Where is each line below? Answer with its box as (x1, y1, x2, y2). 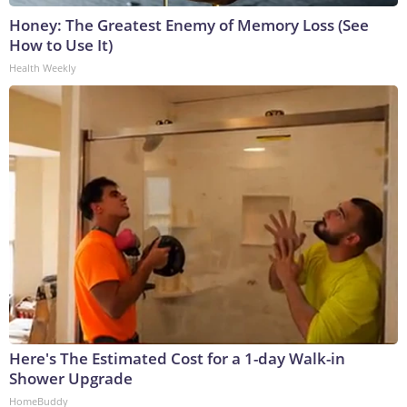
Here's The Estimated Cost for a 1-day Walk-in (9, 348, 345, 370)
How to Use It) (9, 35, 113, 56)
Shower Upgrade (9, 368, 133, 390)
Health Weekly (9, 61, 76, 75)
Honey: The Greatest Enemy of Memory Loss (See (9, 15, 369, 36)
